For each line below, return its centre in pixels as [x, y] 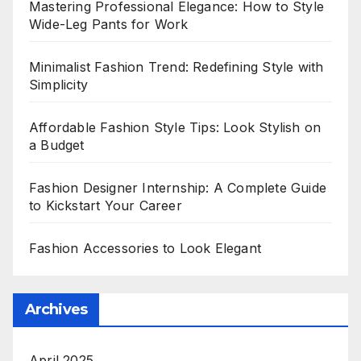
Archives [56, 310]
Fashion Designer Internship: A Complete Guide [178, 188]
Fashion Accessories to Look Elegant [145, 249]
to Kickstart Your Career [106, 206]
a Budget [57, 145]
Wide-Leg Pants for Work [109, 25]
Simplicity [58, 85]
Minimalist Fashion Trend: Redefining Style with [176, 67]
